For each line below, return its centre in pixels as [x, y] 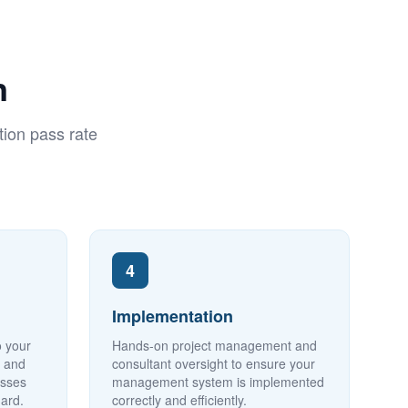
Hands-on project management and [214, 345]
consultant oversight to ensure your [214, 363]
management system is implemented [218, 382]
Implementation [173, 316]
